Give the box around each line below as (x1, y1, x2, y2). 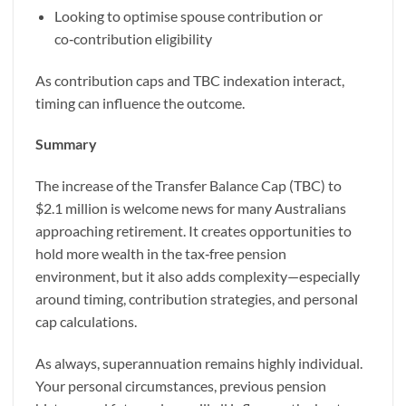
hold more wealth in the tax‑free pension (35, 245, 286, 263)
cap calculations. (35, 313, 137, 331)
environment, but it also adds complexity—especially (35, 267, 360, 285)
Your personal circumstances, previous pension (35, 376, 326, 394)
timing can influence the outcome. (35, 93, 245, 111)
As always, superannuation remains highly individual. (35, 353, 362, 372)
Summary (35, 135, 97, 153)
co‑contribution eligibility (53, 29, 212, 47)
